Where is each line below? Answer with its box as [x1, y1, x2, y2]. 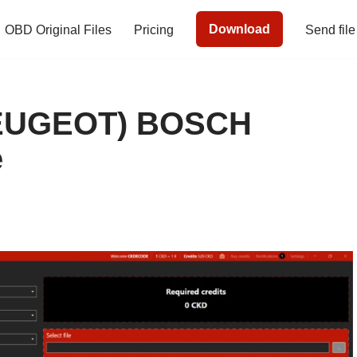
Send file [305, 22, 355, 37]
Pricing [134, 22, 174, 37]
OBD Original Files [5, 22, 112, 37]
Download [209, 22, 270, 37]
